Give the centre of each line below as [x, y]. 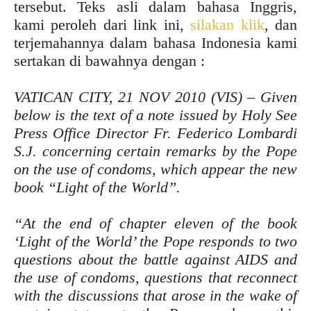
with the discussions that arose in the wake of [155, 295]
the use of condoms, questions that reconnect [155, 277]
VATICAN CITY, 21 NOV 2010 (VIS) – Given [155, 97]
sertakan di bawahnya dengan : [109, 61]
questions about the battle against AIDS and [155, 259]
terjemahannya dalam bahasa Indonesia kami [155, 43]
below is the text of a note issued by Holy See [155, 115]
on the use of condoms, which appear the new [155, 169]
